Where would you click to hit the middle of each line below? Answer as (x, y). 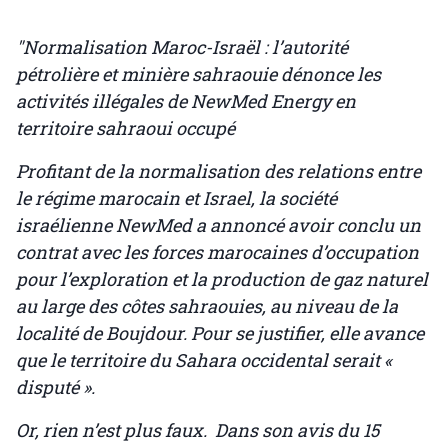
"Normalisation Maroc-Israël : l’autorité (182, 47)
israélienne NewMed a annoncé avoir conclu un (218, 225)
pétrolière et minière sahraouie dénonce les (198, 74)
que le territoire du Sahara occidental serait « (204, 360)
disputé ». (55, 387)
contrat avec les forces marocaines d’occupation (217, 252)
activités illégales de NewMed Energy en (186, 101)
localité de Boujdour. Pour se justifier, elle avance (220, 333)
